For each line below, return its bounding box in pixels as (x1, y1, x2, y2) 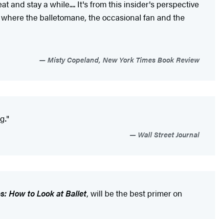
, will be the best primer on (87, 187, 182, 199)
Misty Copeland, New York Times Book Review (45, 54, 199, 65)
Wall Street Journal (136, 129, 199, 139)
